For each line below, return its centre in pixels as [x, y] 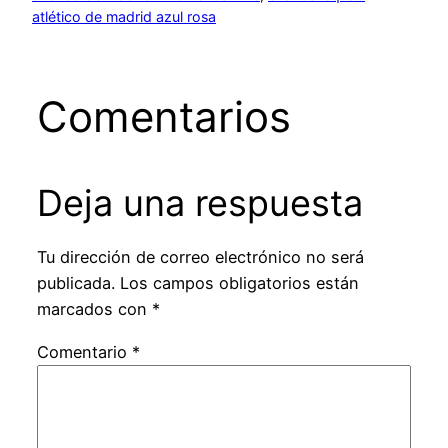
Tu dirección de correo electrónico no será [200, 257]
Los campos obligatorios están [239, 283]
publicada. [75, 283]
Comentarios [163, 117]
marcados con [94, 309]
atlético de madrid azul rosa [124, 17]
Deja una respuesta [199, 203]
